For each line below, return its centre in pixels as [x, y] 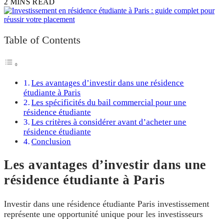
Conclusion [51, 142]
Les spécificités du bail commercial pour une [109, 103]
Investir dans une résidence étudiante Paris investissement [107, 204]
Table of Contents [42, 40]
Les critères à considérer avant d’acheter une [109, 122]
